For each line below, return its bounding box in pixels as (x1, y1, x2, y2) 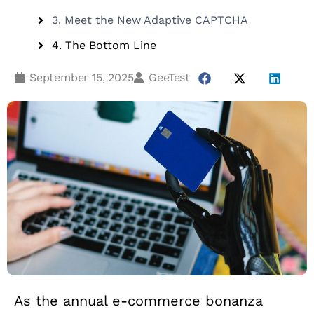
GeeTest (149, 71, 191, 84)
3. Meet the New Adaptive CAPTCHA (52, 13, 248, 27)
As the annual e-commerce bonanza (14, 292, 263, 310)
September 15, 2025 (29, 71, 134, 84)
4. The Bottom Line (52, 39, 156, 52)
